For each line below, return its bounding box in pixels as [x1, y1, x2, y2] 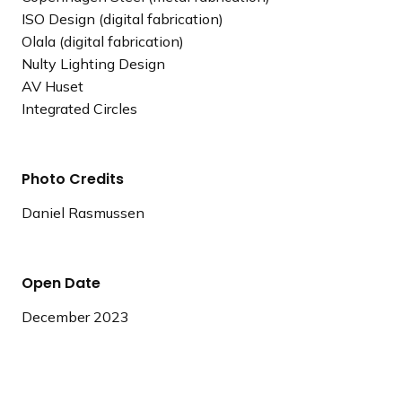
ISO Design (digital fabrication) [22, 9, 223, 28]
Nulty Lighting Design [22, 54, 165, 73]
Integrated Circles [22, 99, 137, 118]
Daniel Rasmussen [22, 203, 144, 222]
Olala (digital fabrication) [22, 31, 184, 50]
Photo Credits [22, 168, 124, 189]
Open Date [22, 272, 100, 293]
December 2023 [22, 307, 129, 326]
